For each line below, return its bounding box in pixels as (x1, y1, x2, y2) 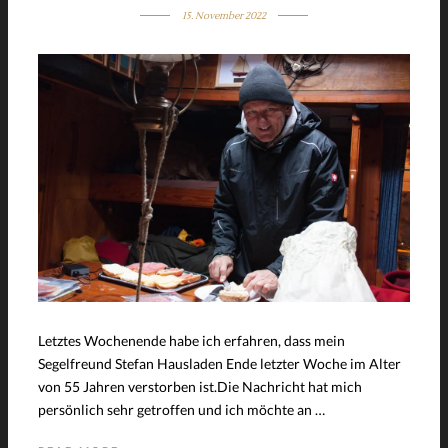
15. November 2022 (181, 8, 266, 22)
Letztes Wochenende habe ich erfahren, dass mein (38, 331, 345, 349)
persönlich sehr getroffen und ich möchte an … (38, 400, 325, 418)
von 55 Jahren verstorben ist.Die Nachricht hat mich (38, 377, 362, 395)
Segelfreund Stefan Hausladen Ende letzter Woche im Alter (38, 354, 401, 372)
